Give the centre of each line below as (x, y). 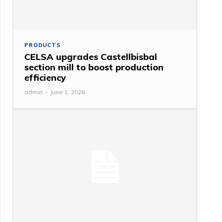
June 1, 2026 (68, 92)
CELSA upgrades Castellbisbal (91, 57)
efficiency (45, 78)
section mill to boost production (94, 67)
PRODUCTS (43, 45)
